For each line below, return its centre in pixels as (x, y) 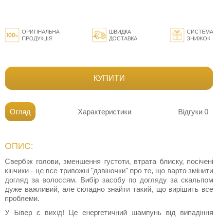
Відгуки (191, 112)
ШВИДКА (120, 32)
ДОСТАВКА (123, 39)
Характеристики (104, 112)
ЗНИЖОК (199, 39)
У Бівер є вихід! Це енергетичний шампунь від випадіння (109, 213)
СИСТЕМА (200, 32)
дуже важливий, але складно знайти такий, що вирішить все (109, 189)
